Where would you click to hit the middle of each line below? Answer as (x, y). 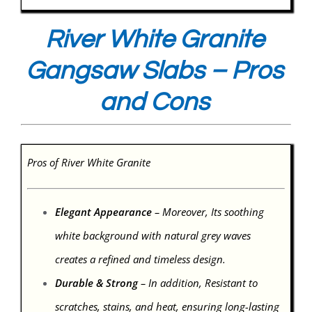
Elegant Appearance (103, 211)
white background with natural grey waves (153, 235)
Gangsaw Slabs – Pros (155, 71)
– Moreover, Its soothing (208, 211)
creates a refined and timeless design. (140, 259)
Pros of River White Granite (88, 162)
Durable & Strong (96, 282)
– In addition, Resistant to (197, 282)
